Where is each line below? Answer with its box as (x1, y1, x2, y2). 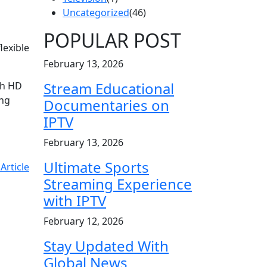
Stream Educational (44, 78, 174, 98)
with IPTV (44, 190, 106, 210)
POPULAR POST (44, 27, 181, 53)
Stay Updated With (44, 235, 169, 256)
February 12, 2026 (44, 214, 123, 228)
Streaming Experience (44, 173, 192, 194)
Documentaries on (44, 95, 169, 115)
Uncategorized (63, 5, 129, 19)
